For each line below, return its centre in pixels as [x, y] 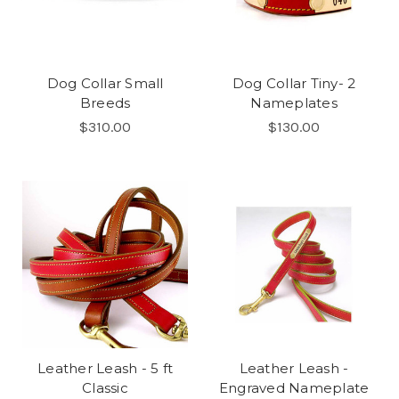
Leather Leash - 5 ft [105, 368]
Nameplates [294, 103]
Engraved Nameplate [294, 388]
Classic [105, 388]
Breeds [105, 103]
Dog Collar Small [105, 83]
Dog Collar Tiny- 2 [294, 83]
